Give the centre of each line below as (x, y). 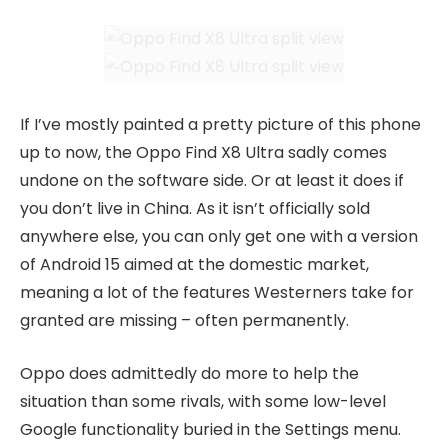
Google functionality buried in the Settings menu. (210, 429)
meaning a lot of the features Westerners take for (217, 292)
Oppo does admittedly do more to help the (189, 373)
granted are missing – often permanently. (184, 320)
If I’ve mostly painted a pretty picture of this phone (220, 124)
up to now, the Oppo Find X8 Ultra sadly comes (203, 152)
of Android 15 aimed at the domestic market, (194, 264)
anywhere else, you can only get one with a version (219, 236)
